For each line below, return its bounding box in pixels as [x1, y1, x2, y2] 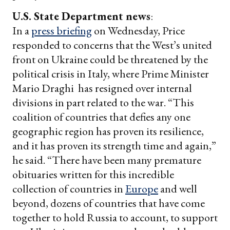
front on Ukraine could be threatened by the [12, 51, 208, 67]
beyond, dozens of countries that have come [12, 195, 205, 210]
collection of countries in [12, 181, 125, 196]
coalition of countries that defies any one [12, 109, 190, 124]
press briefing [31, 23, 92, 38]
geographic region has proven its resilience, [12, 123, 204, 139]
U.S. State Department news [12, 8, 150, 24]
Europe [125, 181, 158, 196]
